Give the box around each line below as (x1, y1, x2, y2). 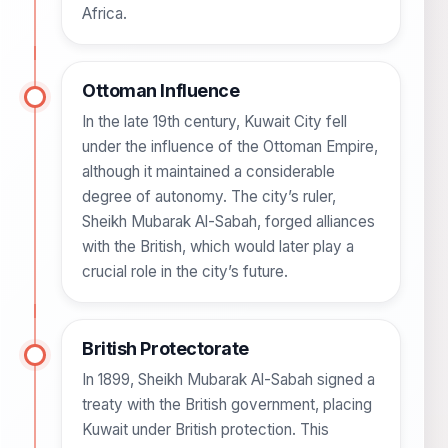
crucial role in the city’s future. (82, 262, 288, 282)
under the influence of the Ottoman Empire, (82, 137, 378, 157)
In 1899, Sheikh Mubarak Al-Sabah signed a (82, 370, 375, 390)
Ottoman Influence (82, 80, 240, 102)
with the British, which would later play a (82, 237, 354, 257)
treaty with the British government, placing (82, 395, 372, 415)
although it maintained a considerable (82, 162, 335, 182)
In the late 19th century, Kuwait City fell (82, 112, 347, 132)
